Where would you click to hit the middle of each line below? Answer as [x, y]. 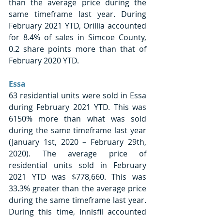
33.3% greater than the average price [77, 188]
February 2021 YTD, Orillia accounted [77, 25]
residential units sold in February [77, 165]
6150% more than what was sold [77, 118]
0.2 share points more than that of [77, 49]
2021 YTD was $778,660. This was [77, 177]
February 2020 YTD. [45, 60]
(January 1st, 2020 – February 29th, [77, 142]
